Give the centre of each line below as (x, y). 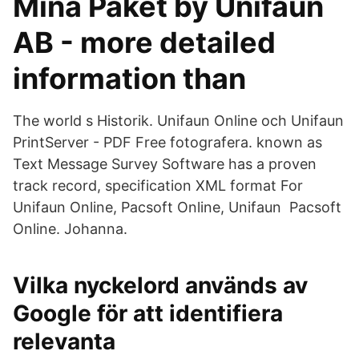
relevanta (64, 341)
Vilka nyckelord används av (160, 285)
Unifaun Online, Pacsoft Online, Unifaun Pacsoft (177, 207)
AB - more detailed (144, 42)
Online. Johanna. (70, 229)
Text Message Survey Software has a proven (165, 164)
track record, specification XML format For (158, 186)
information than (129, 79)
